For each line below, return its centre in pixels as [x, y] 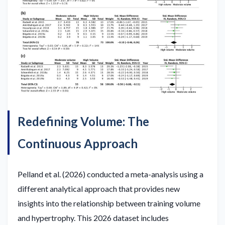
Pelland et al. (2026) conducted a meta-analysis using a [110, 174]
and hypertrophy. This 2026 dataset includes [93, 217]
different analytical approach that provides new [99, 188]
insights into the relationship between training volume [109, 203]
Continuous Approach [78, 143]
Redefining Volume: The [83, 121]
